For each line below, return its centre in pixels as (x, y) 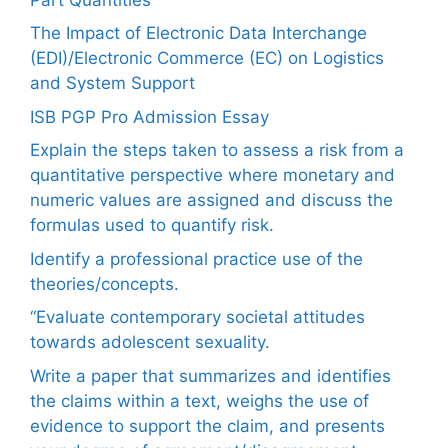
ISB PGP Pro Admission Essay (149, 116)
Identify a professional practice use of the (196, 258)
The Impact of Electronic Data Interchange (198, 33)
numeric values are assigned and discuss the (211, 200)
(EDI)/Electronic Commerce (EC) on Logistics (207, 58)
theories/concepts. (104, 283)
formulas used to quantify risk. (152, 225)
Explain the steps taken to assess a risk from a (217, 150)
